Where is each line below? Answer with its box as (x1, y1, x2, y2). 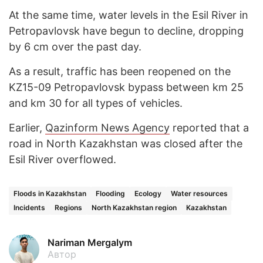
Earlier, (9, 122, 45, 134)
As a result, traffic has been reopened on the (9, 65, 231, 78)
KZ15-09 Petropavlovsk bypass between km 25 (9, 81, 244, 94)
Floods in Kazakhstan (14, 189, 86, 198)
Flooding (96, 189, 125, 198)
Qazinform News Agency (45, 122, 170, 134)
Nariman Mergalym (48, 237, 132, 249)
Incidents (14, 203, 45, 213)
